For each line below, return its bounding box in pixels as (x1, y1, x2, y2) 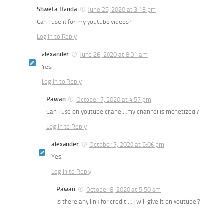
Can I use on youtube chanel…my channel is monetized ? (46, 108, 199, 116)
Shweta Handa (37, 5, 77, 13)
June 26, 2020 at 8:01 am (80, 51, 148, 59)
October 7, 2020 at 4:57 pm (76, 96, 151, 104)
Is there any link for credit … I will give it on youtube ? (56, 197, 200, 205)
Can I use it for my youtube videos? (37, 18, 131, 26)
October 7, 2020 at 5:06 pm (89, 141, 164, 148)
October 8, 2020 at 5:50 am (86, 185, 161, 193)
